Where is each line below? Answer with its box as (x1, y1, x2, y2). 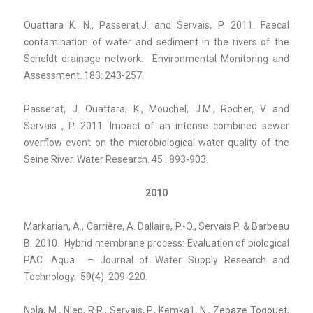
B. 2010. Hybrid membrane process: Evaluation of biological (24, 237, 289, 249)
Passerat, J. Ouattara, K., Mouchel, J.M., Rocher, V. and (24, 103, 289, 115)
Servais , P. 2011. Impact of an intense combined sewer (24, 119, 289, 131)
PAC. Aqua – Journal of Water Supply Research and (24, 254, 289, 265)
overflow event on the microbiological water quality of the (24, 136, 289, 148)
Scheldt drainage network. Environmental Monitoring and (24, 52, 289, 64)
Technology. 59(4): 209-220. (24, 270, 147, 282)
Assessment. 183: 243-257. (24, 69, 144, 81)
